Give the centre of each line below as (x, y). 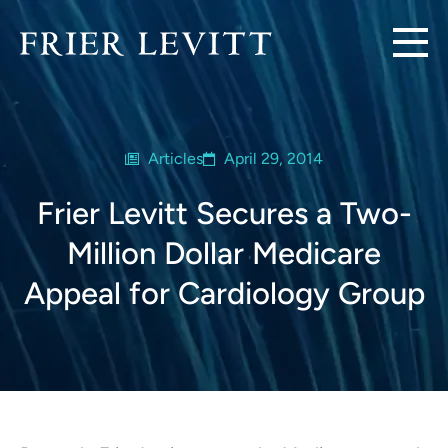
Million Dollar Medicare (224, 253)
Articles (175, 158)
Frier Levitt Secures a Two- (224, 213)
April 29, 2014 (273, 158)
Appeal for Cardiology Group (224, 293)
